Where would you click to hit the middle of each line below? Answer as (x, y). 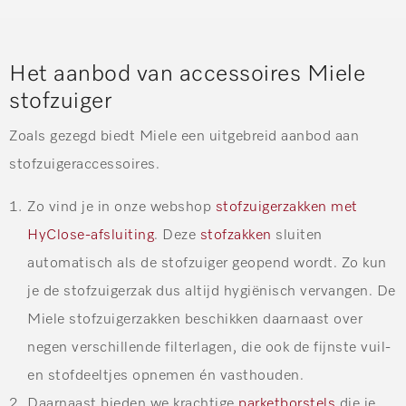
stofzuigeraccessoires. (84, 165)
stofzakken (236, 236)
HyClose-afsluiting (91, 236)
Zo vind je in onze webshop (121, 208)
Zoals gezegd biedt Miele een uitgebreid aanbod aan (184, 137)
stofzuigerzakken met (286, 208)
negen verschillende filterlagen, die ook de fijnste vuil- (209, 348)
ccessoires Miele (278, 75)
